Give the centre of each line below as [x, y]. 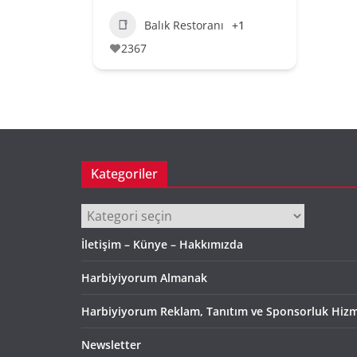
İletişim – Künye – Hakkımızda [162, 244]
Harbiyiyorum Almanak [144, 278]
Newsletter [111, 345]
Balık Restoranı [184, 25]
